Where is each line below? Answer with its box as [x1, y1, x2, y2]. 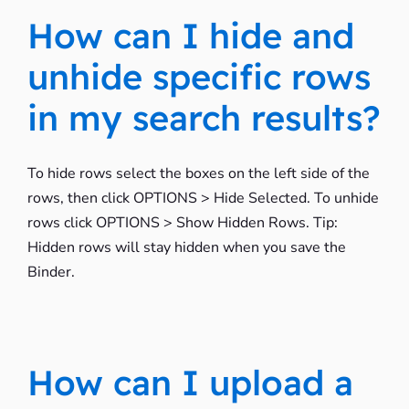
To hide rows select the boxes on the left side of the [26, 163, 370, 184]
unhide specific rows [26, 55, 371, 99]
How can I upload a [26, 361, 353, 404]
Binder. [26, 262, 75, 282]
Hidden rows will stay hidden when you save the [26, 237, 346, 257]
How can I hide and [26, 14, 354, 58]
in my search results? [26, 96, 381, 140]
